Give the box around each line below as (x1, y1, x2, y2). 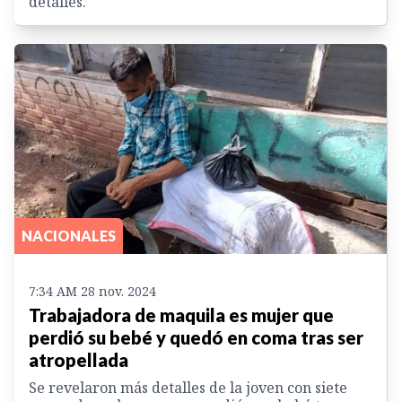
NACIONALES (22, 226, 116, 244)
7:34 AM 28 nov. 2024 (29, 282, 156, 300)
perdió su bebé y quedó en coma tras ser (29, 326, 363, 348)
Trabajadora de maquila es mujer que (29, 303, 334, 326)
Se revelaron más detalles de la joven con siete (29, 377, 347, 398)
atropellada (29, 348, 128, 371)
